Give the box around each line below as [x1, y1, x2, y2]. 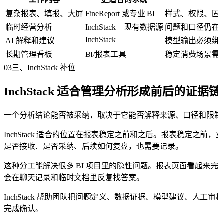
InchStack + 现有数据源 [85, 22, 163, 31]
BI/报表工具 [85, 50, 126, 58]
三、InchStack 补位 [12, 63, 75, 72]
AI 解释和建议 [5, 36, 54, 45]
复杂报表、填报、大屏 [5, 9, 83, 18]
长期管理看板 [5, 50, 52, 58]
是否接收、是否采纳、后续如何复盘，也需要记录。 [4, 142, 183, 151]
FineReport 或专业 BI [85, 9, 155, 18]
